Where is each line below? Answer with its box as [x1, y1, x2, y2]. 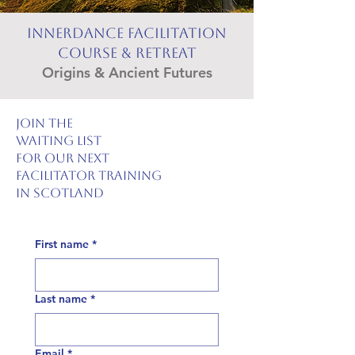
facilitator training [16, 168, 162, 184]
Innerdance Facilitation [27, 25, 227, 42]
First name [35, 237, 89, 252]
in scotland [16, 185, 104, 201]
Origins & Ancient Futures [41, 63, 212, 82]
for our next [16, 151, 109, 166]
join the [16, 116, 73, 132]
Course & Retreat [57, 44, 197, 62]
